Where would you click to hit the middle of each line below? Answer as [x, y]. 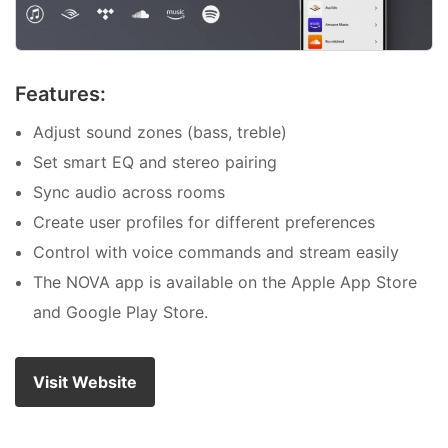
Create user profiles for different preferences [204, 221]
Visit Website [85, 381]
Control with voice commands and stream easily [216, 251]
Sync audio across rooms [129, 191]
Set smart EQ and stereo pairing [155, 161]
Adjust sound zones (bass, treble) [160, 131]
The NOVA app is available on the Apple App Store [225, 281]
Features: [60, 93]
